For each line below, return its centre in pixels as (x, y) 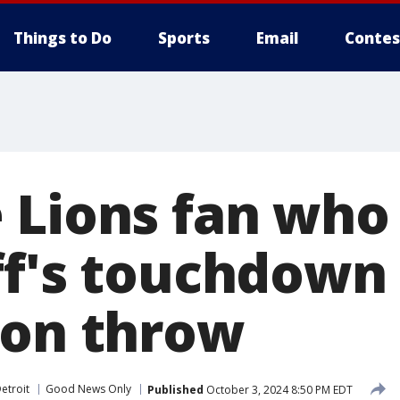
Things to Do (62, 38)
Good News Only (88, 389)
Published (175, 389)
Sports (184, 38)
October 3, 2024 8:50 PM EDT (278, 389)
